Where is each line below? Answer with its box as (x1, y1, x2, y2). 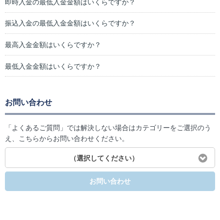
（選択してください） (69, 154, 138, 162)
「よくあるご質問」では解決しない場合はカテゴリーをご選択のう (5, 124, 211, 132)
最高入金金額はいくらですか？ (5, 40, 101, 49)
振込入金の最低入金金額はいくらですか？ (5, 19, 136, 27)
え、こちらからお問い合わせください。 (5, 135, 129, 143)
